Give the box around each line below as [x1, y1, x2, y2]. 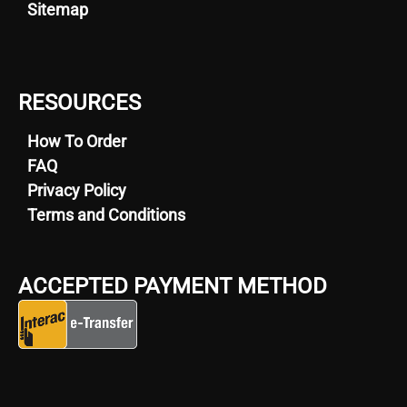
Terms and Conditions [27, 205, 185, 225]
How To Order [27, 132, 126, 152]
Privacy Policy [27, 181, 126, 201]
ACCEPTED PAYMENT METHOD [18, 273, 327, 300]
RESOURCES [18, 90, 141, 116]
